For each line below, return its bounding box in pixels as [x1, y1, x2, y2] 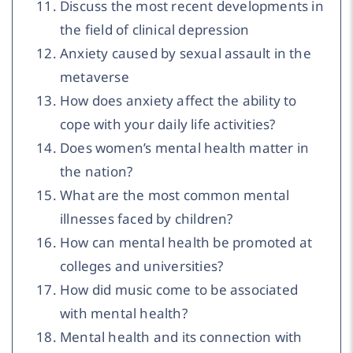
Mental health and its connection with [60, 327, 303, 346]
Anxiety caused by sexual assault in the [60, 43, 311, 62]
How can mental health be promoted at [60, 232, 313, 251]
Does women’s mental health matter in [60, 138, 310, 157]
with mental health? [60, 303, 188, 322]
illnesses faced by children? [60, 209, 233, 228]
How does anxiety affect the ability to [60, 91, 297, 110]
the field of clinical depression [60, 20, 250, 39]
